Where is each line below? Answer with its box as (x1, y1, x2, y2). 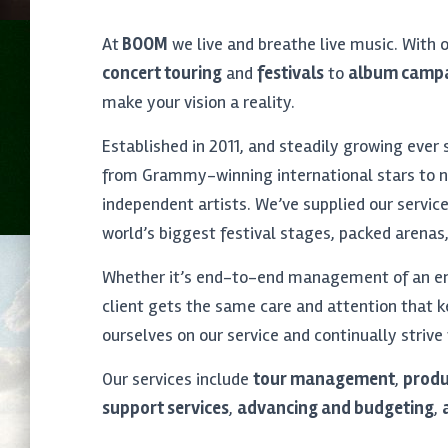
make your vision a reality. (102, 91, 295, 113)
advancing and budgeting (237, 397, 434, 419)
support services (102, 397, 229, 419)
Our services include (102, 368, 253, 390)
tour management (253, 368, 395, 390)
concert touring (102, 62, 222, 84)
